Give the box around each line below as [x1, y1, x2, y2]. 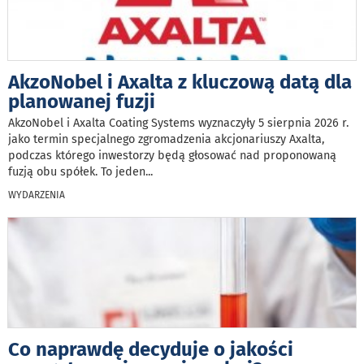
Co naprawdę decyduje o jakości [8, 338, 293, 362]
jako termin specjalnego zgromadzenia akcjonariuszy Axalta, [8, 132, 324, 147]
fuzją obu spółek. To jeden [8, 165, 145, 180]
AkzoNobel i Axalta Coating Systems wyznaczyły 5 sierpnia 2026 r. [8, 116, 349, 131]
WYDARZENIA [8, 189, 65, 201]
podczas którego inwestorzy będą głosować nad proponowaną [8, 149, 336, 163]
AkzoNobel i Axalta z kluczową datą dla [8, 71, 352, 94]
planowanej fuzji [8, 90, 155, 114]
